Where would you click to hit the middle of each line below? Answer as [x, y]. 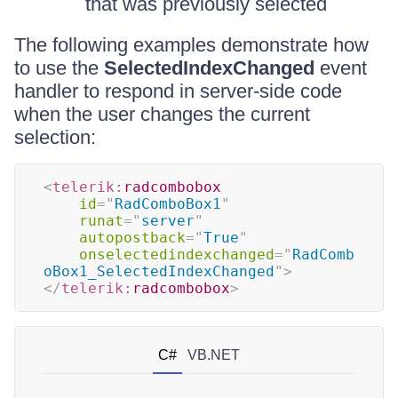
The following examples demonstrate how [191, 45]
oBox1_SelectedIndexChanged [159, 271]
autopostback [132, 238]
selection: [55, 137]
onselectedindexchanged [177, 255]
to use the [59, 68]
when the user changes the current [162, 114]
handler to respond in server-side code [178, 91]
